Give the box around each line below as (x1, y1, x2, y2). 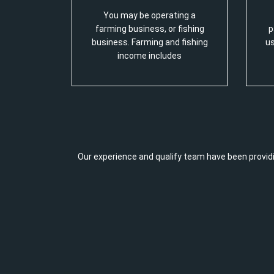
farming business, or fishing (95, 24, 204, 34)
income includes (117, 51, 182, 61)
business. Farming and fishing (91, 37, 208, 47)
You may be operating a (103, 10, 196, 20)
